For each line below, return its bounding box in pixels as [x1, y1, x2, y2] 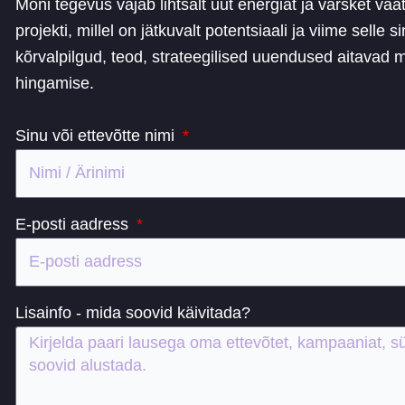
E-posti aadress [15, 214, 134, 233]
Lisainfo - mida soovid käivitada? [15, 303, 251, 322]
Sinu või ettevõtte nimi [15, 126, 180, 145]
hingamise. [15, 74, 95, 93]
